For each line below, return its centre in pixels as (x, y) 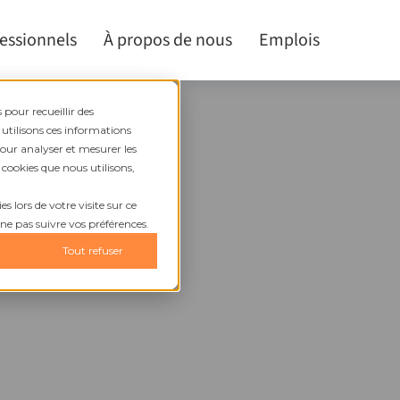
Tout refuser (92, 251)
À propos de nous (168, 40)
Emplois (289, 40)
